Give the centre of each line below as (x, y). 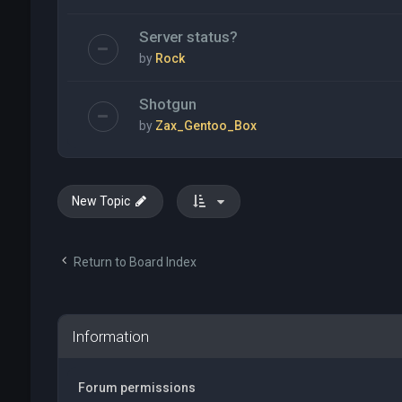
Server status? (188, 37)
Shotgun (167, 105)
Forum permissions (136, 388)
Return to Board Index (135, 262)
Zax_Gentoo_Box (205, 126)
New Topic (100, 201)
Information (110, 337)
